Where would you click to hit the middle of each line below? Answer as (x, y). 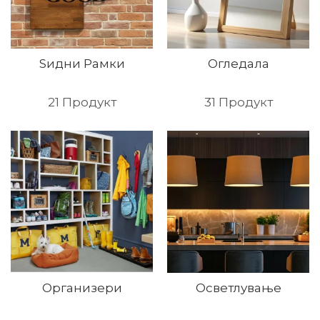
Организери (82, 288)
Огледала (238, 64)
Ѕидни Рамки (82, 64)
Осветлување (238, 288)
